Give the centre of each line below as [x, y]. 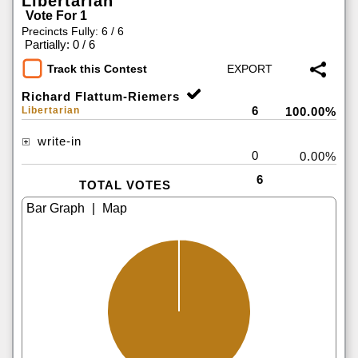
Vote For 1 [56, 16]
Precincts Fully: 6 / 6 [73, 31]
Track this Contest [97, 69]
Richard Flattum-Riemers [101, 96]
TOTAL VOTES [125, 185]
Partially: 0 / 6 [60, 44]
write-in [58, 141]
